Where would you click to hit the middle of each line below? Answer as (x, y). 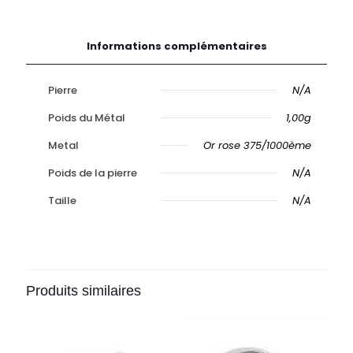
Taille (62, 201)
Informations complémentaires (176, 46)
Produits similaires (84, 291)
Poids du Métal (87, 118)
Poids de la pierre (93, 173)
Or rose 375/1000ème (257, 145)
